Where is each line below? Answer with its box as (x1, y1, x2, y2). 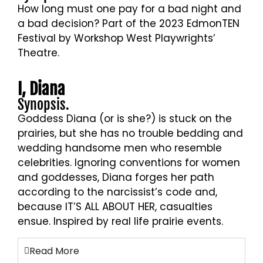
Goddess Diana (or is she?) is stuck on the (18, 112, 232, 126)
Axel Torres (104, 92, 159, 107)
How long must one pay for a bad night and (18, 2, 241, 16)
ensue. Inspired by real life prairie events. (18, 214, 223, 229)
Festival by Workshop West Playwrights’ (18, 31, 215, 46)
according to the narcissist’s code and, (18, 185, 217, 200)
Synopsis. (18, 96, 69, 114)
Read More (29, 244, 79, 258)
